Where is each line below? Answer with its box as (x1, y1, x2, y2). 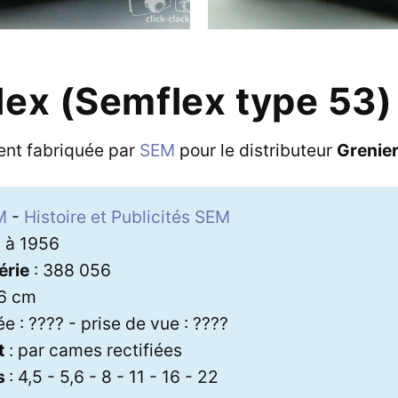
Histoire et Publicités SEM (23, 205, 230, 227)
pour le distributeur (174, 139, 337, 161)
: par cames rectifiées (4, 338, 182, 361)
